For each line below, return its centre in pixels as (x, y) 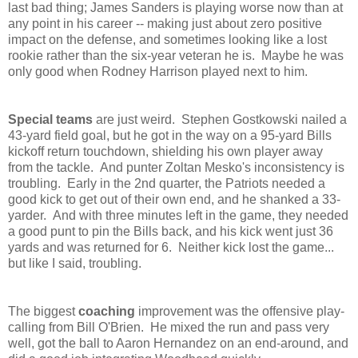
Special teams (50, 119)
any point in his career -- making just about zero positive (165, 23)
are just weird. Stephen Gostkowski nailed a (220, 119)
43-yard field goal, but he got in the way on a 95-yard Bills (170, 135)
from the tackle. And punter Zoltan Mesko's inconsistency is (176, 167)
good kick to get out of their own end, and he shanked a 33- (174, 199)
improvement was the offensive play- (240, 311)
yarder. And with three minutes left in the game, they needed (178, 215)
